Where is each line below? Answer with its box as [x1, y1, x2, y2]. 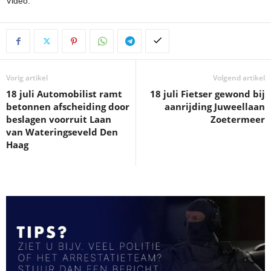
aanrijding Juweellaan [165, 100, 265, 113]
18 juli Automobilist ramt [6, 87, 122, 100]
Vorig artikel [6, 72, 48, 83]
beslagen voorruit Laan [6, 113, 111, 125]
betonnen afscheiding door [6, 100, 129, 113]
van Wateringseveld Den [6, 125, 118, 138]
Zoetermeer [211, 113, 265, 125]
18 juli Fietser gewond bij [150, 87, 265, 100]
